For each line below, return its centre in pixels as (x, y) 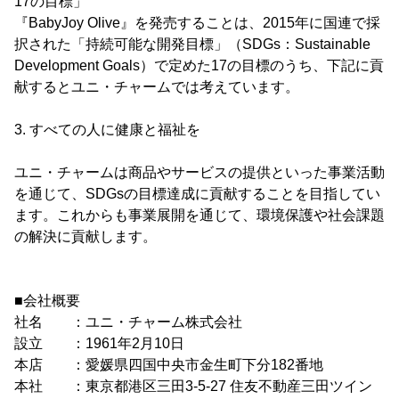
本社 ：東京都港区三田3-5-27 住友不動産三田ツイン (193, 386)
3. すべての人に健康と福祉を (107, 129)
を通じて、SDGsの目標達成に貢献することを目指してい (197, 193)
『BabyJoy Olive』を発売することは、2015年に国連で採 (197, 22)
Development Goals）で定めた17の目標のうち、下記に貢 (199, 65)
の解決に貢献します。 (85, 236)
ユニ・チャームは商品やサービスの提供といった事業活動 (199, 172)
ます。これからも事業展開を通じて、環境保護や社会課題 (199, 215)
